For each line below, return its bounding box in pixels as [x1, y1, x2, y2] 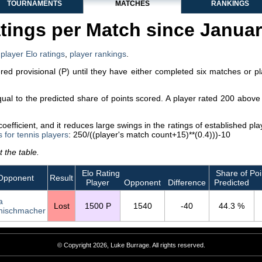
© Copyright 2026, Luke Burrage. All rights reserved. [57, 242, 205, 249]
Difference [167, 178, 206, 187]
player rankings [70, 49, 126, 58]
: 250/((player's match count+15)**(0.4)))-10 [68, 130, 230, 139]
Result [50, 173, 73, 182]
